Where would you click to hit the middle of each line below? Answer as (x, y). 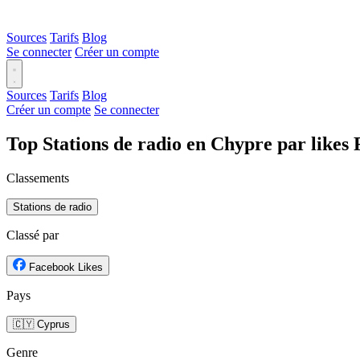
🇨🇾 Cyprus (41, 324)
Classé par (33, 235)
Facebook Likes (66, 267)
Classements (38, 178)
